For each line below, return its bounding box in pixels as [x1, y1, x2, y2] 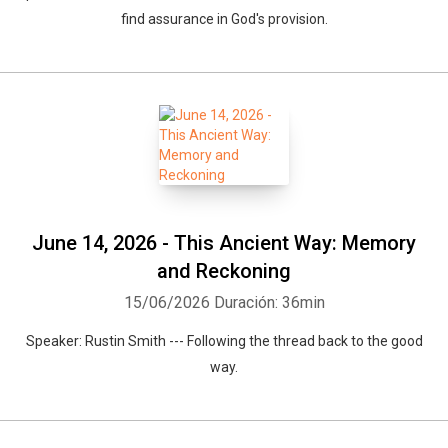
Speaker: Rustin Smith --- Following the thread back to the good [25, 333, 423, 349]
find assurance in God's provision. [120, 11, 328, 27]
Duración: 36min [213, 293, 325, 312]
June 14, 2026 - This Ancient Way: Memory [32, 231, 416, 255]
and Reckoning [157, 259, 291, 283]
